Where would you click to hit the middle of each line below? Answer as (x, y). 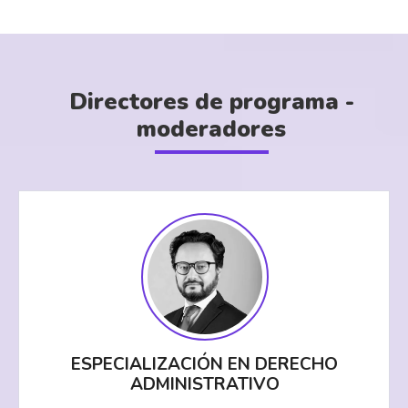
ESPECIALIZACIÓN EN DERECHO (205, 365)
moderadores (211, 130)
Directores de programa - (211, 102)
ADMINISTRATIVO (204, 385)
